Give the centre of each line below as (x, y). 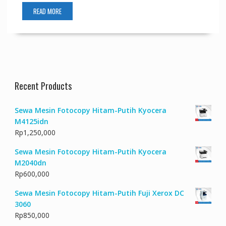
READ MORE (47, 11)
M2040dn (30, 162)
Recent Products (43, 86)
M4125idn (31, 121)
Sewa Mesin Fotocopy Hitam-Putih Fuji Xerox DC (99, 193)
